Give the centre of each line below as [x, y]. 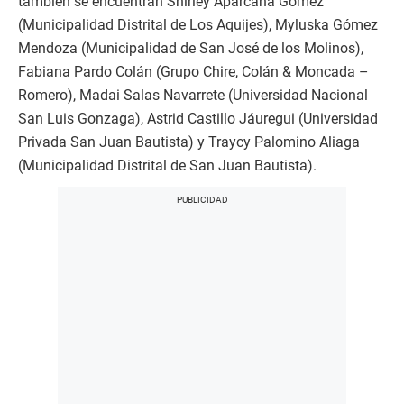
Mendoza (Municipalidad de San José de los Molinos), [191, 48]
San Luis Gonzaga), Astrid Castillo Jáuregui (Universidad [198, 118]
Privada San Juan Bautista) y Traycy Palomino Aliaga [189, 142]
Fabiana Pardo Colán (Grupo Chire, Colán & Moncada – [193, 71]
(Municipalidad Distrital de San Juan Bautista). [167, 165]
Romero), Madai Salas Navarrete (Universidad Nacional [193, 95]
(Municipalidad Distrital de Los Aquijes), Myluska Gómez [198, 24]
